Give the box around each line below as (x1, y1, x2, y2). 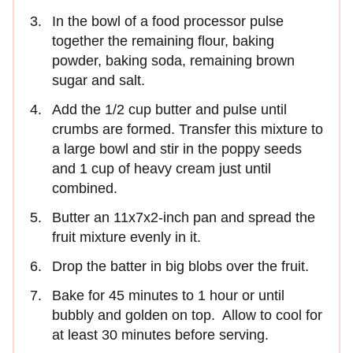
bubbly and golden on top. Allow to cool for (52, 307, 322, 323)
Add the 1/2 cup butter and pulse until (52, 101, 287, 117)
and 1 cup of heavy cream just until (52, 160, 271, 176)
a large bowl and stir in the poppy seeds (52, 140, 302, 157)
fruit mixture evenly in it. (52, 229, 205, 245)
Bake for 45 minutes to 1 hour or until (52, 287, 284, 303)
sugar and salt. (52, 72, 149, 88)
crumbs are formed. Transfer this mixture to (52, 121, 323, 137)
